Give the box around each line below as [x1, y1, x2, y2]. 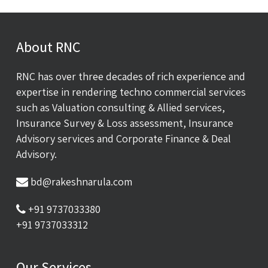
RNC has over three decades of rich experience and [16, 69, 245, 83]
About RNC [16, 37, 80, 56]
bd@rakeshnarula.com [30, 175, 132, 188]
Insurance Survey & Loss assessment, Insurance [16, 116, 233, 130]
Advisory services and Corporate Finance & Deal [16, 132, 231, 145]
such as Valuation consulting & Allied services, [16, 100, 225, 114]
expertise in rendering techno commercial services [16, 85, 246, 99]
